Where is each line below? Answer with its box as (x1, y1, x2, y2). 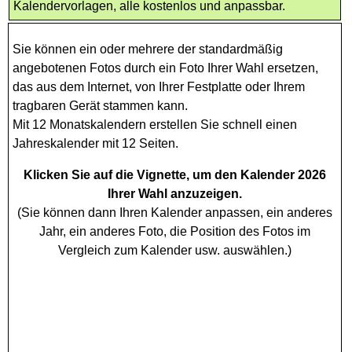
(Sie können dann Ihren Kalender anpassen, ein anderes (17, 206, 332, 219)
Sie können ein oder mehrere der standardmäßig (13, 42, 283, 56)
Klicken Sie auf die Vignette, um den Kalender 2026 (24, 168, 326, 181)
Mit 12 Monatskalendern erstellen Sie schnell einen (13, 118, 297, 131)
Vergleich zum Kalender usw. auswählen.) (58, 244, 291, 257)
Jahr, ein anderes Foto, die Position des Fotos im (39, 225, 310, 238)
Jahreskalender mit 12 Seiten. (13, 137, 178, 150)
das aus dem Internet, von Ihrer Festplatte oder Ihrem (13, 80, 305, 93)
